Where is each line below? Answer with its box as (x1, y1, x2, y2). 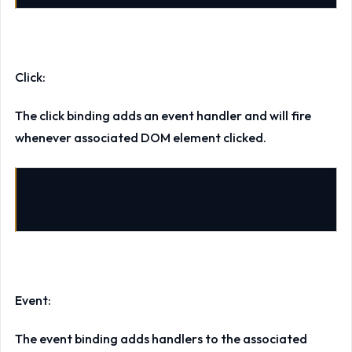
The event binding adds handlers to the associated (14, 330, 307, 346)
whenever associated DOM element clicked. (14, 129, 266, 145)
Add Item (209, 200, 260, 214)
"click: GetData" (102, 200, 203, 214)
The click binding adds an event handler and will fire (14, 107, 311, 123)
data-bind (39, 200, 97, 214)
